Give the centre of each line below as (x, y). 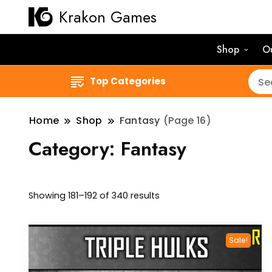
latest (172, 226)
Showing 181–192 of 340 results (94, 196)
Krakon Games (108, 17)
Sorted (174, 195)
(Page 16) (186, 121)
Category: (75, 149)
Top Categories (128, 81)
